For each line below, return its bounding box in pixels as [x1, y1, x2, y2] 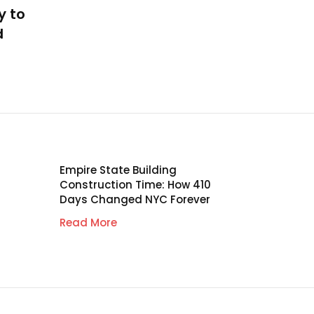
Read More [60, 215, 118, 231]
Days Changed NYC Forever [60, 192, 211, 207]
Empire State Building [60, 163, 177, 178]
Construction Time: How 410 [60, 177, 212, 193]
